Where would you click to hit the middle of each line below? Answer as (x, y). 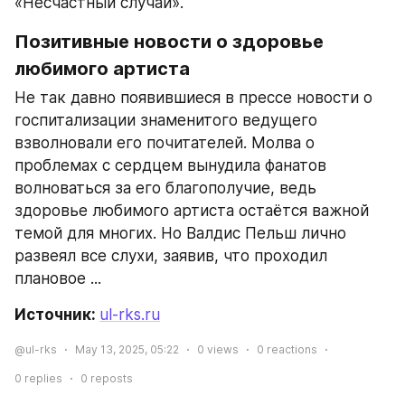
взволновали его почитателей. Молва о (165, 142)
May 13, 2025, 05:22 (127, 350)
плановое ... (58, 278)
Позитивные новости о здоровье (169, 41)
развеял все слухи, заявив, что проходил (171, 255)
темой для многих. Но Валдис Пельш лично (180, 233)
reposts (110, 379)
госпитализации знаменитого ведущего (166, 120)
